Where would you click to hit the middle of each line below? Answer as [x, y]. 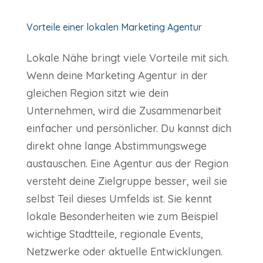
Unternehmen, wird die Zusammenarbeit [124, 111]
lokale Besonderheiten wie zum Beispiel [122, 217]
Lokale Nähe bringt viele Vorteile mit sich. [127, 58]
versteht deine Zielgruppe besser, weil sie [127, 181]
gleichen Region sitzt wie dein [97, 93]
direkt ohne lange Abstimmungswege [116, 146]
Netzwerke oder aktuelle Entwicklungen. [124, 252]
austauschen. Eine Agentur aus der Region [127, 164]
